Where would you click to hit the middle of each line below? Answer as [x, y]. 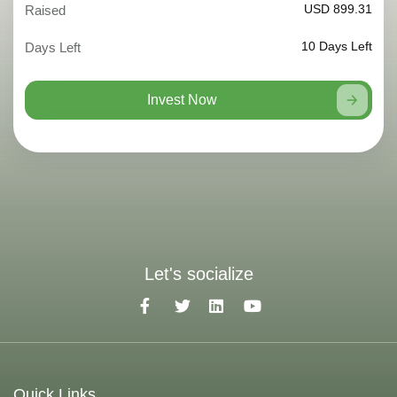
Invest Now [183, 100]
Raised [45, 10]
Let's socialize [198, 274]
